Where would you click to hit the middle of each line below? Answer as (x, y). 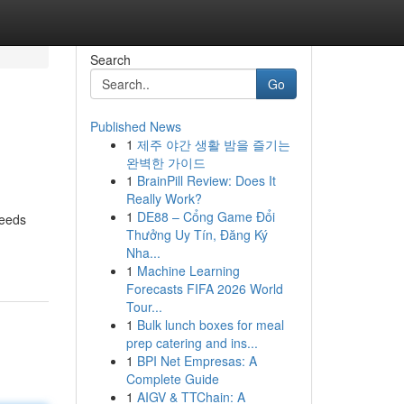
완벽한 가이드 (165, 162)
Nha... (143, 252)
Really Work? (164, 198)
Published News (135, 126)
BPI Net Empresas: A (197, 361)
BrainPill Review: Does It (206, 180)
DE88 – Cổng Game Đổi (206, 216)
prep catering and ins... (192, 343)
